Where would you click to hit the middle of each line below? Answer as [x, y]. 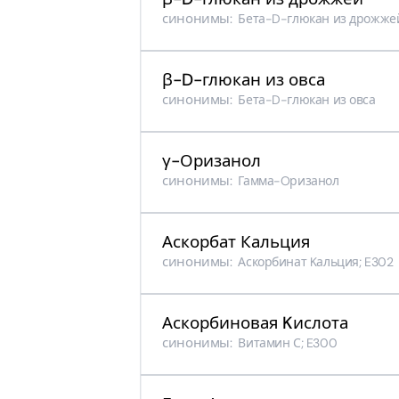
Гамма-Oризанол [287, 181]
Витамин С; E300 [286, 343]
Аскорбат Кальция [236, 242]
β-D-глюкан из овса [244, 80]
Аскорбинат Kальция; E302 [314, 262]
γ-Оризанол [212, 161]
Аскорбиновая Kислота [256, 323]
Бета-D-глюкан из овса [305, 100]
